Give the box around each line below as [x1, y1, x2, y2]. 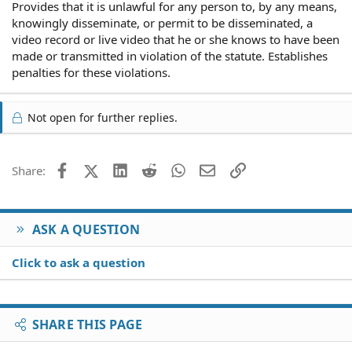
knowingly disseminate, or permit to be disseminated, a [12, 15, 313, 31]
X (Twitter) [97, 161, 154, 177]
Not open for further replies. [24, 110, 178, 125]
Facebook [68, 161, 121, 177]
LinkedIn [126, 161, 174, 177]
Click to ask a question [12, 255, 145, 270]
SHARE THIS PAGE [31, 316, 143, 333]
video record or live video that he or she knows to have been [12, 31, 339, 47]
